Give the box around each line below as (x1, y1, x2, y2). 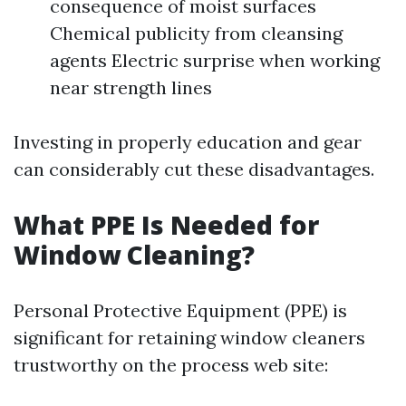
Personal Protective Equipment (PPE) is (14, 299, 347, 322)
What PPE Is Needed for (14, 208, 319, 242)
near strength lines (50, 76, 212, 99)
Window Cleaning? (14, 237, 255, 272)
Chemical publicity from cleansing (50, 22, 343, 44)
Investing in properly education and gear (14, 130, 362, 153)
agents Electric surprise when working (50, 49, 380, 72)
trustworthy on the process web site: (14, 353, 328, 376)
